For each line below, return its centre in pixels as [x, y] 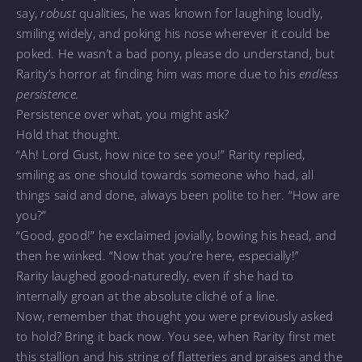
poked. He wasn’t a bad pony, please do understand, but [175, 53]
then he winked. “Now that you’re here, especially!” [158, 255]
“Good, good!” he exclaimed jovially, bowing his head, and [177, 235]
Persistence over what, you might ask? [123, 114]
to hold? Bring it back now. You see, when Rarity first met [176, 336]
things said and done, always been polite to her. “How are [178, 194]
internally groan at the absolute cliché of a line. [147, 295]
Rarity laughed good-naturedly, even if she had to [155, 275]
